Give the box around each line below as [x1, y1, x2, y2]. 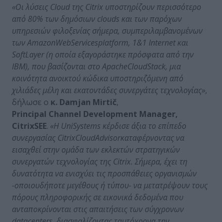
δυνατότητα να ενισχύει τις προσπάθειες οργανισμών [12, 167, 197, 179]
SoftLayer [12, 49, 44, 60]
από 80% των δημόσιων [12, 13, 97, 24]
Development [83, 108, 139, 119]
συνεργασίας [12, 132, 57, 143]
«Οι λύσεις [12, 1, 50, 12]
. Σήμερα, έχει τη [131, 156, 187, 167]
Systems [73, 120, 101, 131]
